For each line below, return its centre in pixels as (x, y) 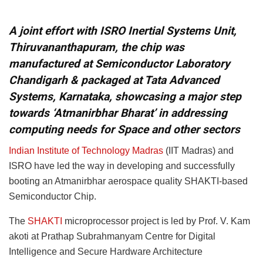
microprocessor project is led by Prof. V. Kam (156, 221)
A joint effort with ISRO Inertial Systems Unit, (123, 31)
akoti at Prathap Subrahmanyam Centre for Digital (112, 237)
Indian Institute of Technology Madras (86, 151)
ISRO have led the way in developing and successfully (122, 166)
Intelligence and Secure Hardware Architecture (106, 252)
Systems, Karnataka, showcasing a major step (125, 96)
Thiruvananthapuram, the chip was (97, 47)
